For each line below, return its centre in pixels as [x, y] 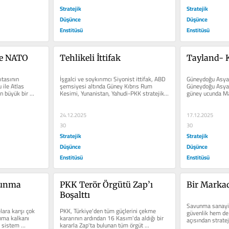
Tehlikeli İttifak [90, 58]
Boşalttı [75, 195]
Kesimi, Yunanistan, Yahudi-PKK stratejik [112, 93]
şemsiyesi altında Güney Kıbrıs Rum [106, 86]
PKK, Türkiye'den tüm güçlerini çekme [108, 211]
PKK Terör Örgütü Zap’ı [106, 185]
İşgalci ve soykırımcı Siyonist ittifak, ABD [112, 79]
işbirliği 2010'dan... [85, 100]
